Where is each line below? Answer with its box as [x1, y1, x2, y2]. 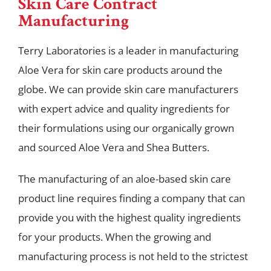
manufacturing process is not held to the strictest [18, 249, 248, 264]
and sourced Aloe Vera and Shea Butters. [18, 140, 209, 155]
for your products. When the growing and [18, 230, 211, 244]
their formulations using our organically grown [18, 121, 234, 135]
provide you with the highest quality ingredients [18, 211, 241, 225]
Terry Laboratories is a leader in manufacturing [18, 44, 238, 58]
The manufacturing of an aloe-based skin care [18, 172, 231, 186]
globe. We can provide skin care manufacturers [18, 82, 238, 97]
